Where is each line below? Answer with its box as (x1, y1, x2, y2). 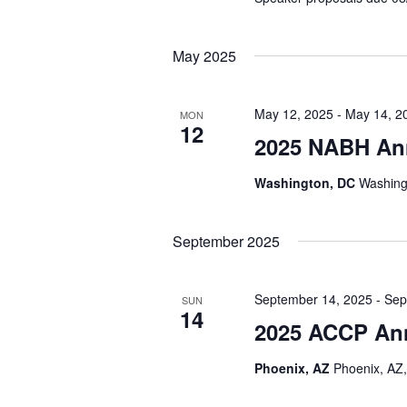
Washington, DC (254, 174, 360, 192)
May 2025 (173, 45, 237, 66)
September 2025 (173, 231, 281, 252)
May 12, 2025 (254, 104, 334, 123)
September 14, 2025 (254, 290, 373, 308)
